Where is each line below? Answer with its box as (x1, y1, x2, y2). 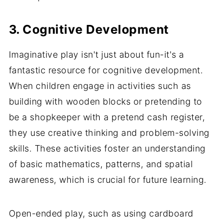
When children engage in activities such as (8, 81, 191, 91)
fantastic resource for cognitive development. (8, 65, 203, 76)
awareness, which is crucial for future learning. (8, 175, 207, 185)
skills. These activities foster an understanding (8, 143, 206, 154)
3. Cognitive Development (8, 22, 169, 37)
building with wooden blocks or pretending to (8, 96, 202, 107)
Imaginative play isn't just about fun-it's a (8, 49, 184, 60)
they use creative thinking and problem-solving (8, 128, 210, 138)
